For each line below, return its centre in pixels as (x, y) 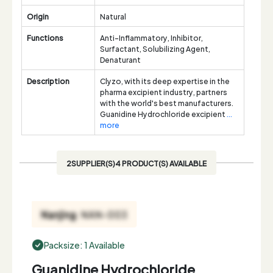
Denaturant (120, 59)
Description (48, 80)
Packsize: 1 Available (84, 245)
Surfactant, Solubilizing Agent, (155, 48)
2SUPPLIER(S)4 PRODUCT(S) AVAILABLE (136, 163)
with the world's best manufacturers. (167, 102)
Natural (113, 16)
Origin (38, 16)
